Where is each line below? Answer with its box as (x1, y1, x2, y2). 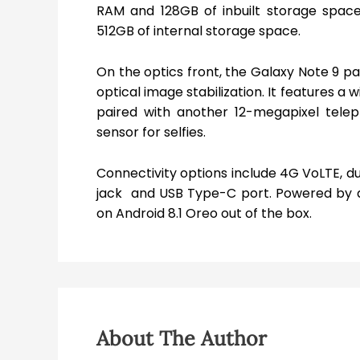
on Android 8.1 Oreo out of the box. (96, 203, 312, 223)
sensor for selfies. (96, 122, 206, 141)
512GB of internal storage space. (96, 22, 301, 41)
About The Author (96, 325, 267, 351)
